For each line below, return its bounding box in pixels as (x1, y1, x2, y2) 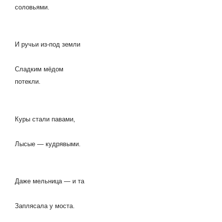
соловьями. (15, 3, 50, 11)
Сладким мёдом (15, 65, 63, 73)
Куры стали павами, (15, 115, 75, 123)
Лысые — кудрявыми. (15, 140, 81, 148)
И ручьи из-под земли (15, 41, 80, 48)
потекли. (15, 78, 41, 85)
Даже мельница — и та (15, 177, 84, 185)
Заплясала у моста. (15, 202, 75, 210)
